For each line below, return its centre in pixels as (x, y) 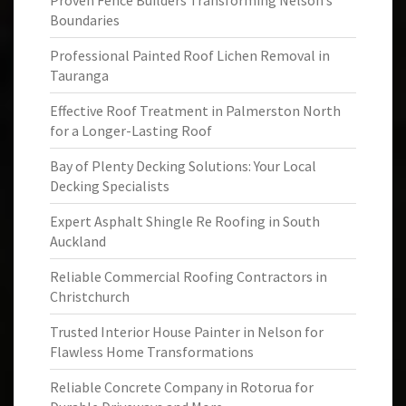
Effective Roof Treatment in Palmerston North (195, 111)
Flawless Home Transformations (152, 352)
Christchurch (90, 296)
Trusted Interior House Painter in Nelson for (187, 332)
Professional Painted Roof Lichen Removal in (190, 55)
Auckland (78, 241)
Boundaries (85, 20)
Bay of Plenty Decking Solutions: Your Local (183, 166)
